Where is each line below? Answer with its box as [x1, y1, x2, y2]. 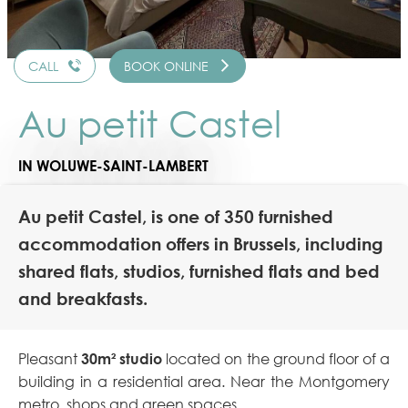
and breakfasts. [18, 288, 148, 310]
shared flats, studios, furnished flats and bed [18, 260, 380, 282]
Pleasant [18, 350, 82, 369]
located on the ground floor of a [162, 350, 391, 369]
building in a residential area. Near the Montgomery [18, 372, 390, 392]
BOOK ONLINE [124, 58, 209, 75]
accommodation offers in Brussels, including [18, 233, 383, 255]
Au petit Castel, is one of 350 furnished [18, 206, 333, 228]
